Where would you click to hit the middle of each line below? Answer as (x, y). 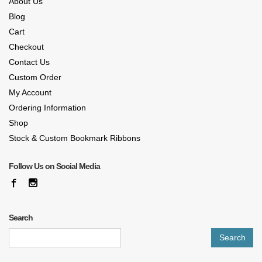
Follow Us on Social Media (54, 166)
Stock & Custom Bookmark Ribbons (75, 138)
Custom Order (35, 77)
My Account (30, 92)
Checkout (26, 46)
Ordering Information (47, 107)
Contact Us (29, 62)
